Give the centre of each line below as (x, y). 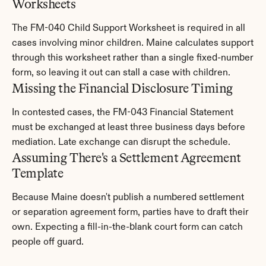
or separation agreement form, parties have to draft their (130, 213)
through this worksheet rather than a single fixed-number (133, 58)
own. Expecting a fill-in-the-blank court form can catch (127, 227)
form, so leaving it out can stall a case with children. (121, 73)
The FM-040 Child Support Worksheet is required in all (129, 28)
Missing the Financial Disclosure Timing (122, 88)
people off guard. (48, 242)
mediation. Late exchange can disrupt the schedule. (121, 142)
